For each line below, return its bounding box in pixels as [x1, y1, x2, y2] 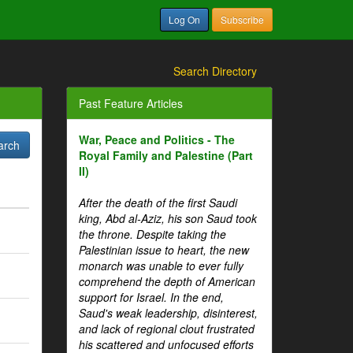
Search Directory [173, 63, 257, 79]
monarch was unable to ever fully [78, 258, 243, 273]
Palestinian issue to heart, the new [78, 242, 249, 258]
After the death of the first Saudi [78, 195, 237, 210]
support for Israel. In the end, [78, 289, 224, 305]
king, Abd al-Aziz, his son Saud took [78, 210, 257, 226]
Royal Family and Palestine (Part [78, 147, 253, 163]
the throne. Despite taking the [78, 226, 226, 242]
